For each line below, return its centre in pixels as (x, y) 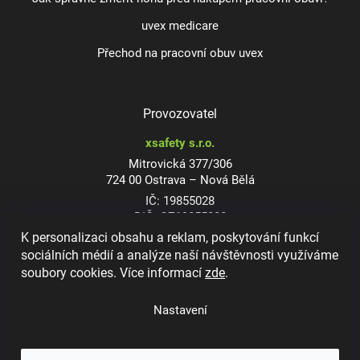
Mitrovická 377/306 (180, 164)
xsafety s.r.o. (180, 143)
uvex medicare (180, 26)
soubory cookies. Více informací (113, 273)
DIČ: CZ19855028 (180, 217)
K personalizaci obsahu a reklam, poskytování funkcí (170, 237)
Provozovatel (180, 113)
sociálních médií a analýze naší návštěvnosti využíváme (180, 255)
